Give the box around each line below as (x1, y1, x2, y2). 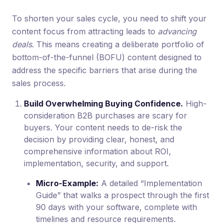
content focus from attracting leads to (12, 26, 158, 36)
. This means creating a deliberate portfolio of (32, 39, 204, 49)
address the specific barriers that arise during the (12, 65, 197, 75)
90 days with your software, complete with (36, 202, 197, 212)
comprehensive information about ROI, (24, 146, 171, 156)
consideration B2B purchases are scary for (24, 110, 187, 120)
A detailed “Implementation (99, 178, 202, 188)
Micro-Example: (36, 178, 99, 188)
